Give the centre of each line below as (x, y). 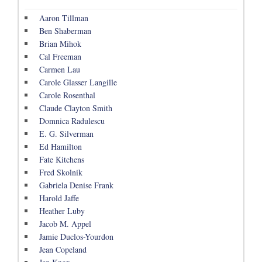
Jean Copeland (63, 250)
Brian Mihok (60, 44)
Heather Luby (62, 211)
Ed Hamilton (61, 147)
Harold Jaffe (59, 198)
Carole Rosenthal (67, 95)
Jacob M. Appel (65, 224)
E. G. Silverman (66, 134)
